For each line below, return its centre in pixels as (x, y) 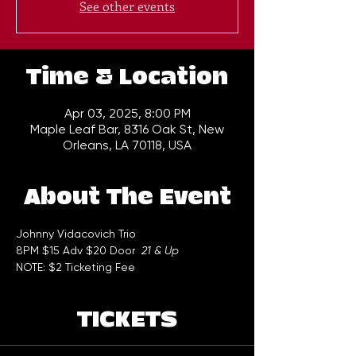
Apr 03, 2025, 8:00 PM (127, 114)
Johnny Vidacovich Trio (76, 234)
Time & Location (127, 78)
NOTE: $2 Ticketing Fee (75, 267)
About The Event (127, 198)
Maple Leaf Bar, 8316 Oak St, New (127, 130)
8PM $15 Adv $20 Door (79, 251)
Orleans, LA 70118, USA (127, 145)
